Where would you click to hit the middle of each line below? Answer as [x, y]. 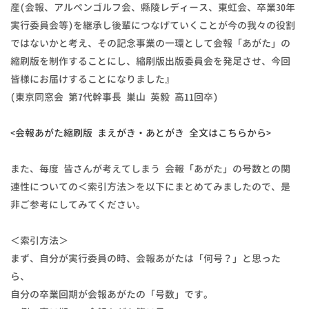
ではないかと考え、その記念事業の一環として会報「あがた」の [150, 43]
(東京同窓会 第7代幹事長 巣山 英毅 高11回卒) [114, 97]
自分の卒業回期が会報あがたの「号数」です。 [112, 295]
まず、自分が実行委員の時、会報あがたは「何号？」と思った [146, 259]
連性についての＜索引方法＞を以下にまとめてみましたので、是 [150, 187]
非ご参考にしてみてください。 [78, 205]
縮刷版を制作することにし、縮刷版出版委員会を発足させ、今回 [150, 61]
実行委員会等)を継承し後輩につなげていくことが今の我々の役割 [153, 26]
